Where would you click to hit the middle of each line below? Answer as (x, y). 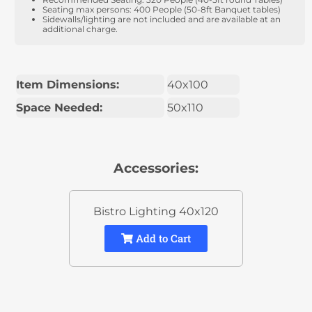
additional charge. (81, 29)
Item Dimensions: (68, 84)
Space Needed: (60, 107)
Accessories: (156, 168)
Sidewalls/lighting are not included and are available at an (162, 19)
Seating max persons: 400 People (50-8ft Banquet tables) (162, 9)
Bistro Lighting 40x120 (156, 211)
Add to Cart (162, 238)
